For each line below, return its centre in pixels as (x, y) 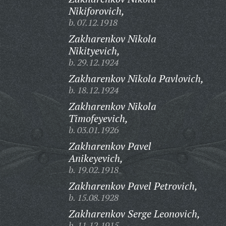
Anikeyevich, (96, 158)
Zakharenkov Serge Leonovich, (134, 214)
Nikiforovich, (96, 11)
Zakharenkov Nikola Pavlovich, (136, 78)
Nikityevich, (94, 51)
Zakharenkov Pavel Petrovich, (133, 186)
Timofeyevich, (98, 118)
